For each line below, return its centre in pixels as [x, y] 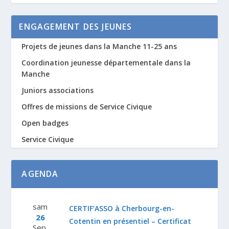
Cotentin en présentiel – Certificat [130, 221]
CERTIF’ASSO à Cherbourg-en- [122, 208]
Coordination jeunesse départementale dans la [106, 62]
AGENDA [40, 174]
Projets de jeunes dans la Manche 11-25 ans [99, 46]
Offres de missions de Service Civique [87, 106]
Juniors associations [58, 90]
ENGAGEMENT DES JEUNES [76, 26]
